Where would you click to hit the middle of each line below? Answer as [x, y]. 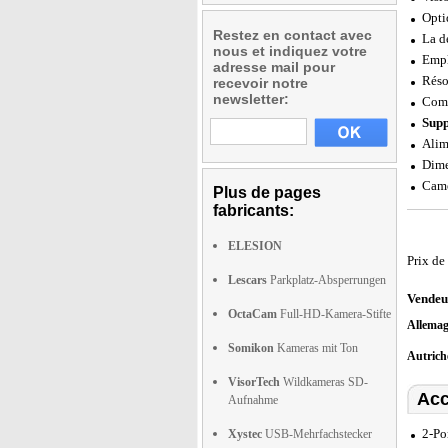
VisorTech [254, 382]
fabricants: [253, 210]
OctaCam [252, 314]
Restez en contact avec [292, 35]
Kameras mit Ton [316, 348]
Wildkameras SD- [324, 382]
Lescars [247, 280]
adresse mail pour [274, 67]
